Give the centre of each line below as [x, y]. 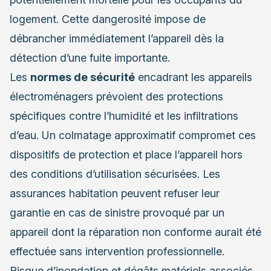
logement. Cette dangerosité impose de [108, 19]
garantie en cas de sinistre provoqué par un [117, 213]
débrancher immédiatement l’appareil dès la [117, 39]
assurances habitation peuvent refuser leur [115, 194]
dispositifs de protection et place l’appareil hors [126, 155]
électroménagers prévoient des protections [116, 97]
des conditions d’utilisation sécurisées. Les [115, 174]
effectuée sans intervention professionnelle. [117, 252]
